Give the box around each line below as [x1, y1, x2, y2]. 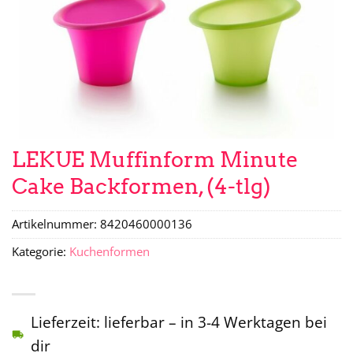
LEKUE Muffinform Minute [12, 146, 298, 173]
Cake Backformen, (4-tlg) [12, 173, 271, 199]
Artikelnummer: [12, 216, 100, 233]
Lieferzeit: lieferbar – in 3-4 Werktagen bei [31, 310, 327, 333]
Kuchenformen [69, 243, 150, 261]
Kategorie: [12, 243, 69, 261]
